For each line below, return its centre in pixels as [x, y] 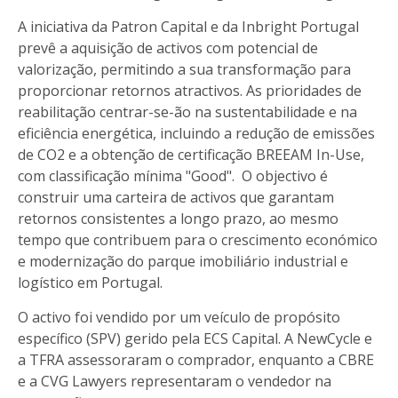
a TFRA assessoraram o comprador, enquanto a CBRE [196, 359]
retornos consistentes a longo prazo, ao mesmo [178, 218]
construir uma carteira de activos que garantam [176, 197]
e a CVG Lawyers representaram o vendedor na [175, 381]
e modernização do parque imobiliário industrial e [183, 261]
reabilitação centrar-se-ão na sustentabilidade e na [187, 111]
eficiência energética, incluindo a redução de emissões [196, 133]
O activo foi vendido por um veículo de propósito [179, 317]
